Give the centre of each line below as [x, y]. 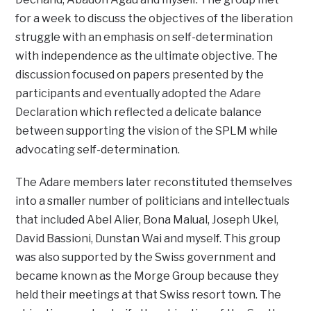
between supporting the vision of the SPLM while [147, 131]
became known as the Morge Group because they [147, 276]
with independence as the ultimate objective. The [147, 56]
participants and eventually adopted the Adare [138, 93]
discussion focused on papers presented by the [140, 74]
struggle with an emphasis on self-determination [144, 37]
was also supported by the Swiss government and [146, 257]
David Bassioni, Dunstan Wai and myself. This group [148, 238]
